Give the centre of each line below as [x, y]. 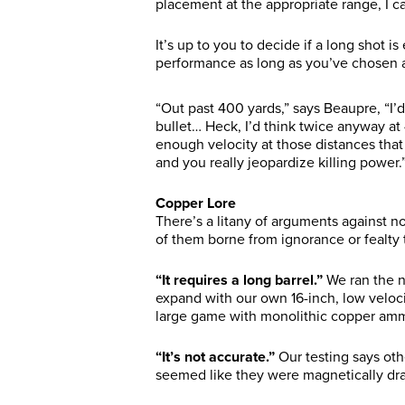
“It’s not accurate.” [217, 357]
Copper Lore [196, 203]
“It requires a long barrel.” [239, 280]
